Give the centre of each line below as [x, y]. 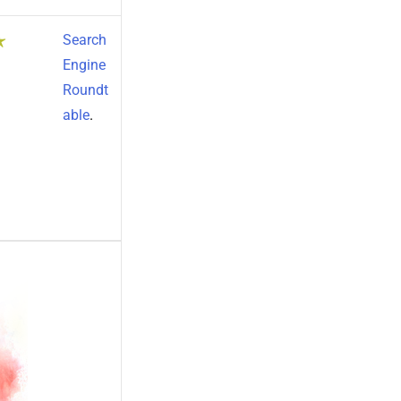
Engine [84, 65]
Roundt [85, 90]
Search [84, 40]
